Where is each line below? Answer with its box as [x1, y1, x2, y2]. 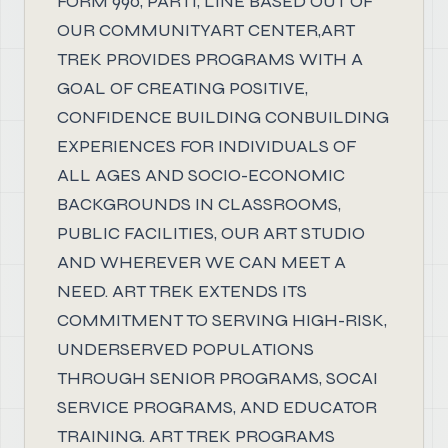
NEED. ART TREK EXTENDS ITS [57, 280, 307, 302]
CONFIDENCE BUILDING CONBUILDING [57, 106, 389, 128]
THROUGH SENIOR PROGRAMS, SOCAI [57, 367, 378, 389]
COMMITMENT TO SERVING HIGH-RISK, [57, 309, 387, 331]
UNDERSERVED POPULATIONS [57, 338, 314, 360]
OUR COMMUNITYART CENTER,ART [57, 19, 355, 41]
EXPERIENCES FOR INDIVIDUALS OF [57, 135, 356, 157]
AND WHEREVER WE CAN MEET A [57, 251, 346, 273]
